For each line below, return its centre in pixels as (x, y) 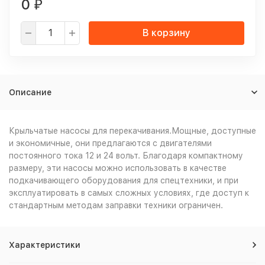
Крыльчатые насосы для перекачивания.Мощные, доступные (132, 131)
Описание (30, 92)
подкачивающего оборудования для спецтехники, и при (124, 180)
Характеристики (45, 245)
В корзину (167, 33)
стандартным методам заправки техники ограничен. (116, 205)
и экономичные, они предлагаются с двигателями (110, 143)
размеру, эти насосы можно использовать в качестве (118, 168)
